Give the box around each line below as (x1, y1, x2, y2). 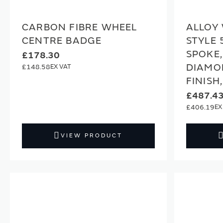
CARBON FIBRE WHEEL (22, 20, 137, 33)
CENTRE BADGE (22, 34, 102, 47)
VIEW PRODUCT (61, 131, 123, 139)
